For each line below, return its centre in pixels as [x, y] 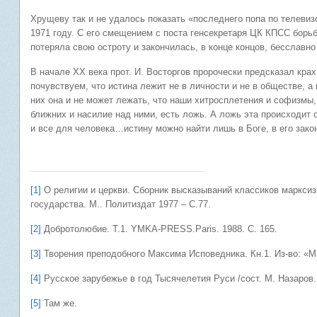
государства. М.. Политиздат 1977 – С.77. [121, 204]
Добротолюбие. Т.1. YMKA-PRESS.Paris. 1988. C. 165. [159, 229]
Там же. [59, 303]
